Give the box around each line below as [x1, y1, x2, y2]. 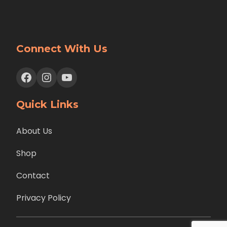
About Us [16, 125, 52, 137]
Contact [16, 170, 50, 181]
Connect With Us [16, 43, 107, 55]
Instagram [40, 68, 53, 85]
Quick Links [16, 98, 79, 110]
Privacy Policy [16, 192, 71, 204]
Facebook [20, 68, 26, 85]
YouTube [60, 68, 68, 85]
